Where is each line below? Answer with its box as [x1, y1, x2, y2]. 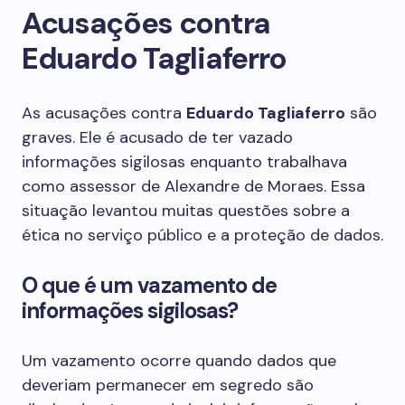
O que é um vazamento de [22, 271, 277, 299]
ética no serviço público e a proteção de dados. [22, 224, 383, 246]
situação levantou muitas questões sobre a [22, 200, 350, 221]
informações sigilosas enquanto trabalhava [22, 151, 347, 173]
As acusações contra [22, 102, 186, 124]
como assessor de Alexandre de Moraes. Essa [22, 175, 365, 197]
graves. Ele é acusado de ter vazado [22, 127, 293, 148]
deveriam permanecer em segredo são [22, 374, 314, 396]
